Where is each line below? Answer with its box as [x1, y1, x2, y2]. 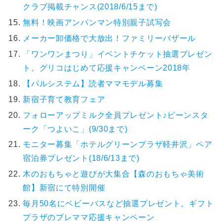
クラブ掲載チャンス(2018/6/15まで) [23, 2, 157, 11]
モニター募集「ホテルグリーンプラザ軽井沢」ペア [23, 140, 213, 149]
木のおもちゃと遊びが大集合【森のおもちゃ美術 [23, 170, 204, 179]
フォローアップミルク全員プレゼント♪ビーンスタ [23, 110, 209, 119]
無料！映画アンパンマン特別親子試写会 [23, 18, 172, 27]
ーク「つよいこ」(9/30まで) [23, 124, 128, 133]
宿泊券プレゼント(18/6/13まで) [23, 154, 140, 163]
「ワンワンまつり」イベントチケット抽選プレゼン [23, 49, 213, 58]
